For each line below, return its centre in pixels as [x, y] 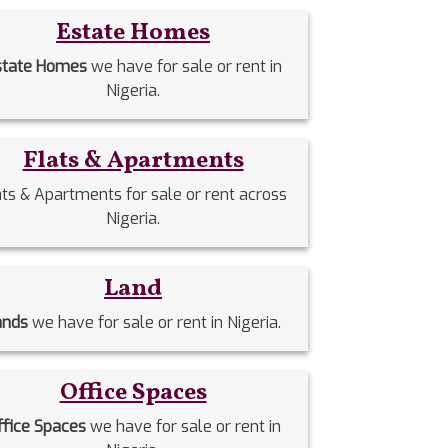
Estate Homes [133, 33]
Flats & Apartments [133, 161]
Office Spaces [133, 393]
